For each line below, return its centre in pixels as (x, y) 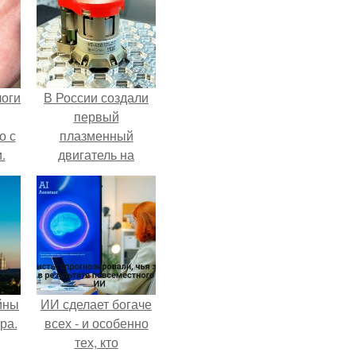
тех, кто (96, 342)
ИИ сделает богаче (96, 304)
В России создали (96, 97)
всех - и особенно (96, 323)
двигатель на (96, 155)
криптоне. (96, 174)
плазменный (96, 135)
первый (96, 116)
